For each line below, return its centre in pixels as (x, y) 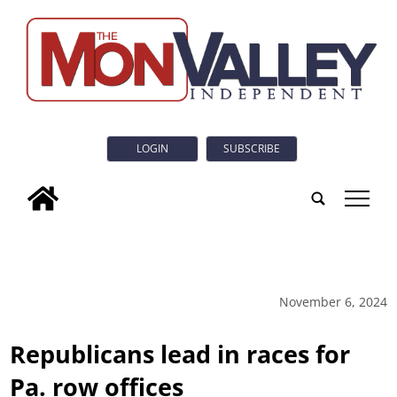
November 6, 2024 (333, 301)
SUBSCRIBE (252, 149)
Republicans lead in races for (180, 354)
